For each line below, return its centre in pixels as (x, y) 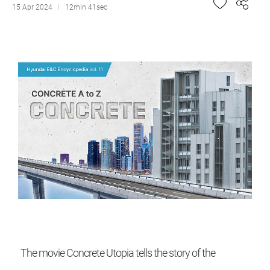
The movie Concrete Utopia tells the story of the (118, 253)
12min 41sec (86, 7)
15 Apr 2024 (32, 7)
